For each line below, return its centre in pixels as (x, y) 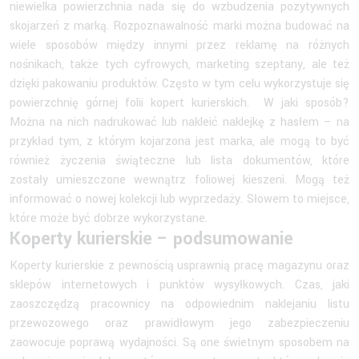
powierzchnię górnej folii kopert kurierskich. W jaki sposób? (179, 103)
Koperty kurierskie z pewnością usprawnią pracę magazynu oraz (179, 265)
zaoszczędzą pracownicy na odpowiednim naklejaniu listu (179, 304)
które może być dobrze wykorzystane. (110, 218)
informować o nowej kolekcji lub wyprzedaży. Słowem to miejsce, (179, 199)
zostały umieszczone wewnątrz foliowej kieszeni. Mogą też (179, 179)
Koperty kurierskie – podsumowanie (151, 238)
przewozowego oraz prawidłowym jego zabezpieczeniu (179, 323)
